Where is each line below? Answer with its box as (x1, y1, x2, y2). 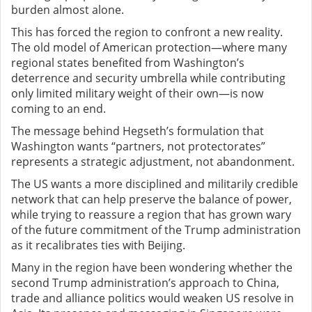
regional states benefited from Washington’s (11, 55, 244, 71)
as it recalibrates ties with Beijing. (11, 237, 185, 253)
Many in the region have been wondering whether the (11, 260, 292, 276)
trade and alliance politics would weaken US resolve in (11, 290, 294, 306)
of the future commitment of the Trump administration (11, 222, 301, 238)
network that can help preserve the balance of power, (11, 192, 292, 208)
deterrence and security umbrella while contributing (11, 70, 286, 86)
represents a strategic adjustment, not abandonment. (11, 154, 295, 170)
